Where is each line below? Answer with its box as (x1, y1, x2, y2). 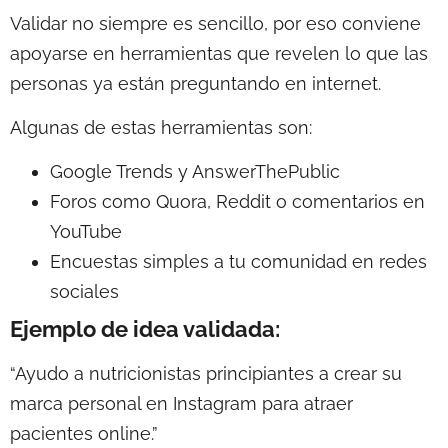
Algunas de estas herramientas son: (10, 116, 312, 138)
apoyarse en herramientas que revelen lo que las (10, 42, 428, 64)
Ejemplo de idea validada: (10, 316, 280, 343)
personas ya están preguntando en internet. (10, 72, 381, 94)
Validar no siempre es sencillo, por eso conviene (10, 12, 421, 34)
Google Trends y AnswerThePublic (50, 161, 340, 183)
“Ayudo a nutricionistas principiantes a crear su (10, 363, 402, 385)
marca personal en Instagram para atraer (10, 393, 353, 415)
